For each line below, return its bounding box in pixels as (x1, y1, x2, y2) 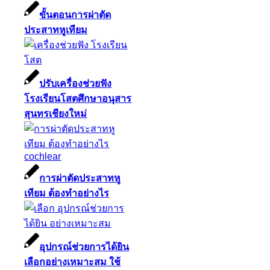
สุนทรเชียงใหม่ (24, 108, 87, 119)
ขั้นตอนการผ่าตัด (39, 9, 111, 20)
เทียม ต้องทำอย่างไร (24, 187, 110, 198)
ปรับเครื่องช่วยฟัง (39, 78, 112, 89)
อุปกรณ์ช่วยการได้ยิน (39, 241, 130, 252)
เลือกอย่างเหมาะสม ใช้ (24, 256, 121, 267)
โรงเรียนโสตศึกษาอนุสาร (24, 93, 132, 104)
